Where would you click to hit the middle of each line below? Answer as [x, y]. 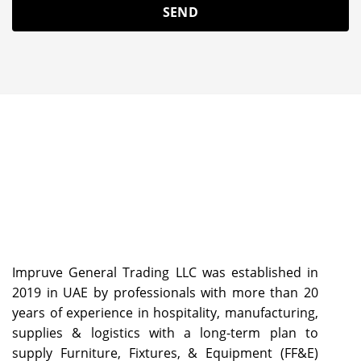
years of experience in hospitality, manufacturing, [165, 312]
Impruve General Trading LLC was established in [165, 272]
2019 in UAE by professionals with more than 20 [165, 292]
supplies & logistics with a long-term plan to [165, 332]
